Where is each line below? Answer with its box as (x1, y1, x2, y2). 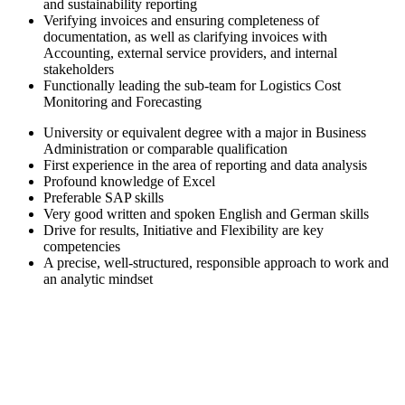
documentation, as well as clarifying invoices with (43, 28, 327, 44)
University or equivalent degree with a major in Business (43, 124, 366, 140)
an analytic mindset (43, 270, 153, 287)
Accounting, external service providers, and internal (43, 44, 337, 61)
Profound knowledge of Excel (43, 173, 215, 189)
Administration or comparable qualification (43, 140, 287, 156)
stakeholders (43, 61, 114, 77)
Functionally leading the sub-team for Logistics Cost (43, 77, 341, 93)
